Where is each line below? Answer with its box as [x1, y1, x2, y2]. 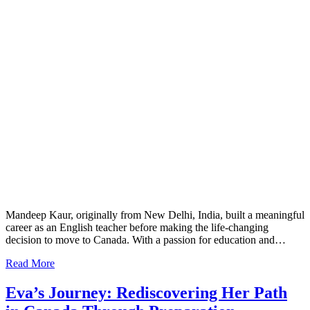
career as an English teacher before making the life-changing [6, 221, 268, 233]
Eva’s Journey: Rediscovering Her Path [6, 283, 287, 302]
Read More [6, 257, 55, 269]
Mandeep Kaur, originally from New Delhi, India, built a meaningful [6, 208, 304, 221]
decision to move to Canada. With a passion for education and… [6, 233, 286, 246]
